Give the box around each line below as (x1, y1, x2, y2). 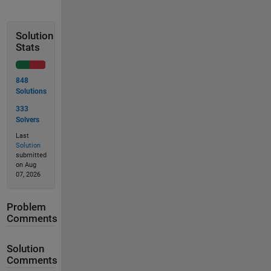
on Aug (15, 161, 36, 169)
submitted (15, 151, 47, 159)
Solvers (15, 115, 39, 124)
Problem (6, 201, 46, 213)
